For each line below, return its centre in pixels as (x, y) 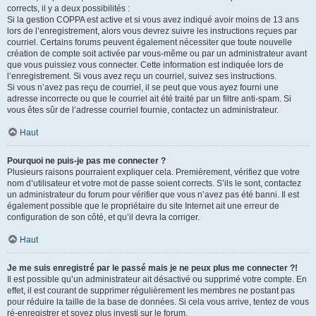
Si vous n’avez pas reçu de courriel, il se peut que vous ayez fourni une (143, 87)
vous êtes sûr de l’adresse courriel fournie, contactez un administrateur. (143, 110)
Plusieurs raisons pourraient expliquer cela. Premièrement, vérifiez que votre (153, 172)
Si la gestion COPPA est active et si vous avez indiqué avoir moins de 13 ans (153, 20)
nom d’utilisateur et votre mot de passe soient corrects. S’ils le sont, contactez (154, 183)
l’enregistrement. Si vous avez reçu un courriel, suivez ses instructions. (142, 76)
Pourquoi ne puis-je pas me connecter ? (86, 161)
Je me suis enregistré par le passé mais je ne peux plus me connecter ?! (152, 268)
